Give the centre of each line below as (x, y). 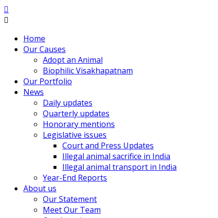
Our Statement (70, 199)
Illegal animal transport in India (119, 167)
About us (40, 188)
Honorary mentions (79, 124)
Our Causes (45, 49)
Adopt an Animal (73, 60)
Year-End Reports (75, 178)
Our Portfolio (48, 81)
